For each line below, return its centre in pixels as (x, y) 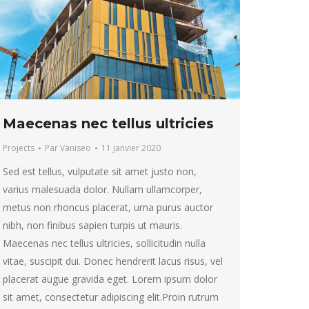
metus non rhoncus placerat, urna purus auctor (108, 208)
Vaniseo (76, 148)
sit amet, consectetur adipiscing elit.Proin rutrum (111, 297)
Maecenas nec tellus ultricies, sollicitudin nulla (104, 243)
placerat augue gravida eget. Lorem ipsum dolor (110, 279)
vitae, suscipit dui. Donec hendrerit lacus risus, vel (113, 261)
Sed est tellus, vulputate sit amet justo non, (100, 172)
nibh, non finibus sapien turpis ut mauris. (92, 226)
